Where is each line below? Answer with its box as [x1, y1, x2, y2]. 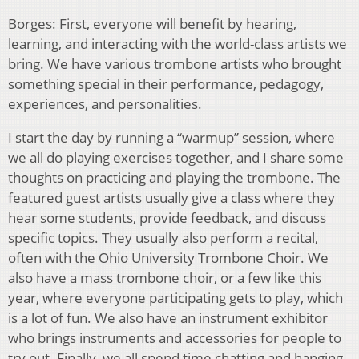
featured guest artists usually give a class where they [8, 188, 335, 207]
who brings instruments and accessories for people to [8, 328, 341, 347]
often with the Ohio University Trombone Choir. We [8, 248, 329, 267]
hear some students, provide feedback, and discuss [8, 208, 326, 227]
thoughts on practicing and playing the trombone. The [8, 167, 341, 187]
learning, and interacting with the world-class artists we [8, 34, 347, 53]
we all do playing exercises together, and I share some [8, 147, 344, 167]
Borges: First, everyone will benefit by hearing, [8, 14, 296, 33]
